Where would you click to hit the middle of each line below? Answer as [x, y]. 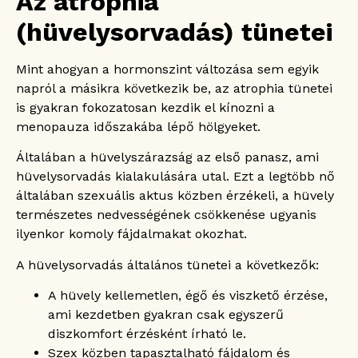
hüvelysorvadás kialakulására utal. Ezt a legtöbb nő [175, 177]
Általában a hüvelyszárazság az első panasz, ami [167, 157]
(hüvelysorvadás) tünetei [174, 32]
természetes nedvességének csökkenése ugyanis [166, 215]
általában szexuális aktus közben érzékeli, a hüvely [175, 196]
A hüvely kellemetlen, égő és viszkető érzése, [188, 296]
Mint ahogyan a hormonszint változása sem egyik [167, 69]
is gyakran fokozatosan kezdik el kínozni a [145, 107]
